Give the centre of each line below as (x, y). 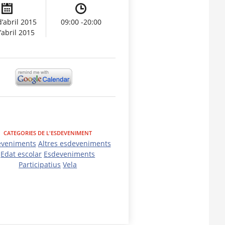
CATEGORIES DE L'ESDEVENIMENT (48, 133)
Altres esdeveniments (74, 144)
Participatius (40, 165)
